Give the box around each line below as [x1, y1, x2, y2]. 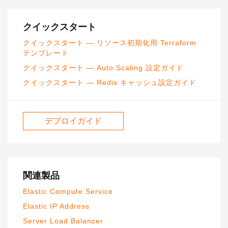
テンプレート [23, 48, 69, 57]
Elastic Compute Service [23, 187, 113, 195]
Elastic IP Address [23, 202, 90, 210]
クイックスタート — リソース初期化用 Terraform [23, 38, 196, 47]
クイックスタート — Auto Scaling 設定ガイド [23, 63, 184, 72]
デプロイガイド [45, 116, 102, 125]
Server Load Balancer [23, 216, 103, 225]
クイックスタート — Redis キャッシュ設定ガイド [23, 78, 196, 87]
